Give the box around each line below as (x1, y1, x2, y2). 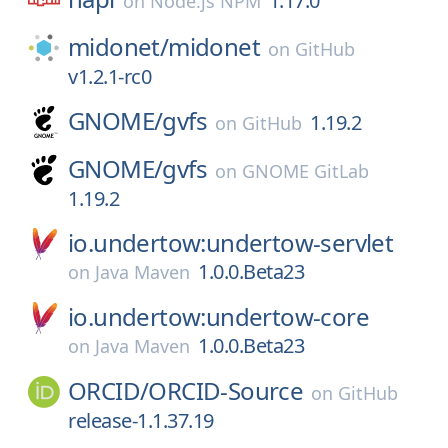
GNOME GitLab (242, 159, 370, 183)
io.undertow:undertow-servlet (68, 226, 394, 259)
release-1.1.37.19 (68, 407, 214, 434)
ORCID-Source (148, 374, 304, 407)
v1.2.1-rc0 (68, 63, 151, 90)
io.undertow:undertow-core (68, 300, 369, 333)
